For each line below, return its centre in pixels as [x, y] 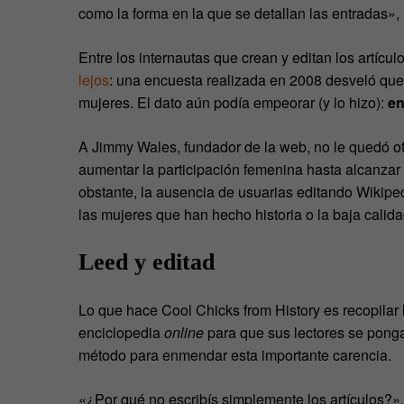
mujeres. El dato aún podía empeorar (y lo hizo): [233, 103]
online [184, 333]
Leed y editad [147, 262]
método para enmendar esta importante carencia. [235, 355]
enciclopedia [121, 333]
